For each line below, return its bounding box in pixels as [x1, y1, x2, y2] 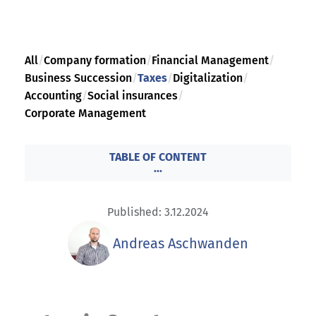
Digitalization [173, 71, 243, 85]
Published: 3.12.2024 [107, 205, 209, 219]
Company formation [44, 53, 146, 67]
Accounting [25, 88, 82, 102]
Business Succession [25, 71, 132, 85]
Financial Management [152, 53, 269, 67]
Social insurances [87, 88, 178, 102]
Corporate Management [25, 106, 146, 120]
